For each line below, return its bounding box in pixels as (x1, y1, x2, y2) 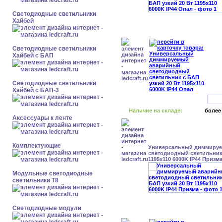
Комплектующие (12, 142, 61, 149)
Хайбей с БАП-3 (12, 87, 59, 94)
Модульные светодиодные (12, 170, 93, 177)
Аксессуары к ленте (12, 114, 72, 121)
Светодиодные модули (12, 205, 81, 212)
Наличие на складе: (129, 108, 182, 113)
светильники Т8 (12, 177, 58, 184)
